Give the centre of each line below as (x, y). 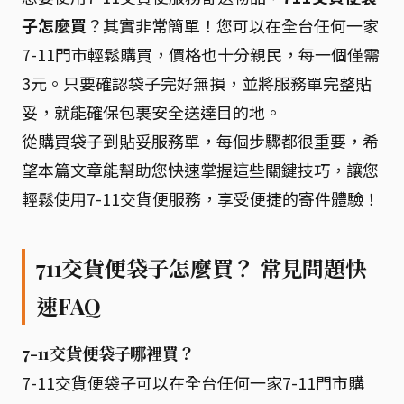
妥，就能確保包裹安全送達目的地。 (151, 112)
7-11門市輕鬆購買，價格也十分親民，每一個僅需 (201, 54)
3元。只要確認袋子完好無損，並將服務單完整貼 (197, 83)
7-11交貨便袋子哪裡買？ (108, 353)
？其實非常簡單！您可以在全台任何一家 (233, 25)
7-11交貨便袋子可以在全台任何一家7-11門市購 (193, 382)
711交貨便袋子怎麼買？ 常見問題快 (202, 268)
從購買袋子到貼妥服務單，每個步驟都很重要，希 (200, 141)
